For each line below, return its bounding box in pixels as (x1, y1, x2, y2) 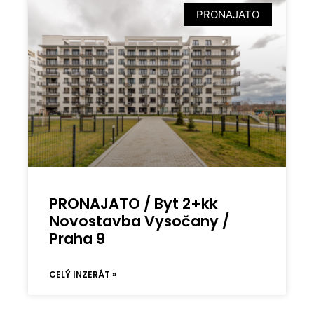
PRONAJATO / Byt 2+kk (49, 193, 219, 214)
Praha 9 (49, 228, 106, 249)
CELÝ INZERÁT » (49, 268, 117, 280)
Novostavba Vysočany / (49, 210, 230, 231)
